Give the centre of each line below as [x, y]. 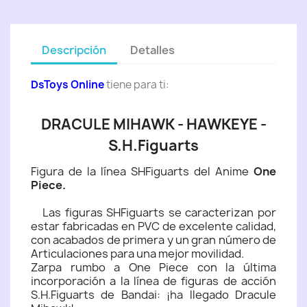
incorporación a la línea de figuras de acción [153, 281]
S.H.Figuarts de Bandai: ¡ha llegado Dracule [153, 295]
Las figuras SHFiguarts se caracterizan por [153, 212]
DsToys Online [67, 85]
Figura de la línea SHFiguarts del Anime [142, 171]
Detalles [153, 50]
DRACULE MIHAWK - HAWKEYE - [153, 124]
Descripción [74, 50]
